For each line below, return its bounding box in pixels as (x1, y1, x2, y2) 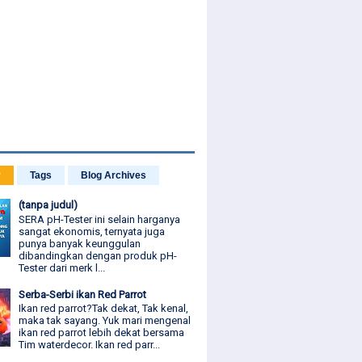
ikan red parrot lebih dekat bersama (19, 326, 185, 339)
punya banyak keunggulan (19, 237, 141, 250)
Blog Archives (81, 170, 146, 181)
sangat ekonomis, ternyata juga (19, 225, 166, 238)
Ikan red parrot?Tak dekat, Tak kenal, (19, 302, 189, 315)
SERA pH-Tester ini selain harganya (19, 213, 181, 225)
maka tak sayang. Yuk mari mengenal (19, 314, 192, 327)
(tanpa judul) (19, 199, 78, 211)
